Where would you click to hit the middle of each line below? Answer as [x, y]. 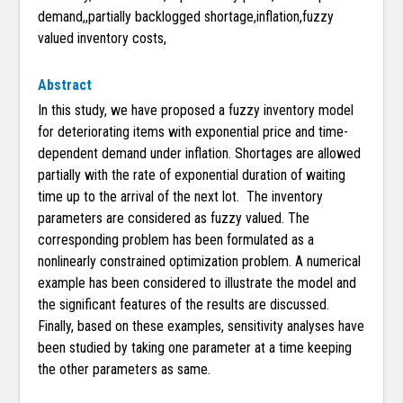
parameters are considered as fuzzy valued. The [174, 219]
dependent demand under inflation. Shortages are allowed [200, 154]
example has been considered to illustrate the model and [197, 283]
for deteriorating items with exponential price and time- [193, 132]
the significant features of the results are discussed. [184, 305]
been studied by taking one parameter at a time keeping [195, 348]
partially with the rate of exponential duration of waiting [192, 175]
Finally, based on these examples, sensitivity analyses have [201, 327]
